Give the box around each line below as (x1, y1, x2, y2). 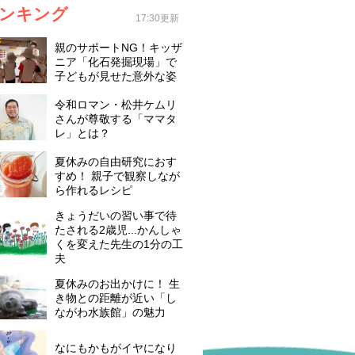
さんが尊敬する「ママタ (55, 112, 177, 125)
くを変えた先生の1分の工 (55, 237, 183, 250)
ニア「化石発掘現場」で (55, 55, 177, 68)
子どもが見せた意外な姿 (55, 69, 177, 82)
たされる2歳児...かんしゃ (55, 223, 181, 236)
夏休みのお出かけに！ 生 (55, 277, 180, 290)
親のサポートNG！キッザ (55, 40, 182, 54)
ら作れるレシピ (55, 183, 132, 197)
